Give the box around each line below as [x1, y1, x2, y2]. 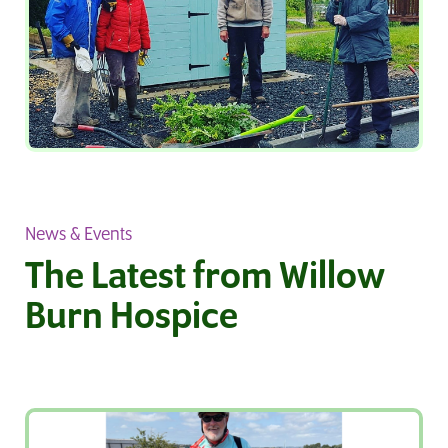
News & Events [25, 225, 132, 246]
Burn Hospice [25, 298, 238, 339]
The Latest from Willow [25, 258, 385, 299]
